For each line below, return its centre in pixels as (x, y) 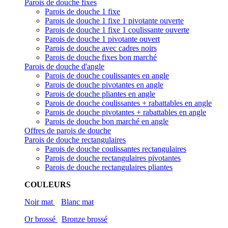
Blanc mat (77, 202)
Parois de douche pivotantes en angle (104, 85)
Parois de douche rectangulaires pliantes (109, 167)
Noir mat (40, 202)
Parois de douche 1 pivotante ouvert (102, 39)
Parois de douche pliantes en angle (100, 94)
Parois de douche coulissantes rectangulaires (116, 149)
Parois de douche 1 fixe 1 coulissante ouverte (117, 30)
